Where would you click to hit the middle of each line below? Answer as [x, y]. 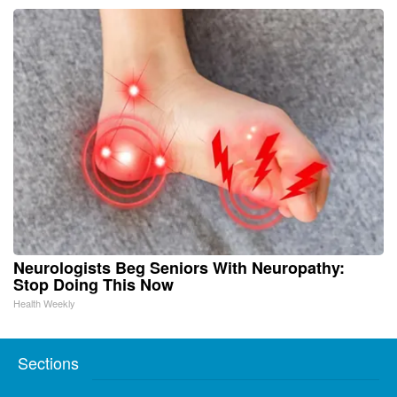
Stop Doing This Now [93, 285]
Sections [48, 363]
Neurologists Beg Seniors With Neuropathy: [179, 268]
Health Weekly [44, 304]
